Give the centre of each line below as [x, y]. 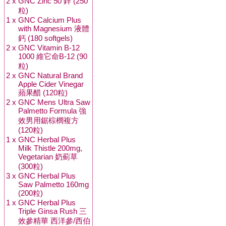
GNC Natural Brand [50, 75]
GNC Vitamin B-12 [49, 48]
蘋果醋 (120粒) [43, 93]
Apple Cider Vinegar [51, 84]
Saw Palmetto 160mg [53, 184]
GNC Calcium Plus [50, 20]
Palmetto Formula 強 [52, 111]
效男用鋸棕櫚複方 [48, 120]
